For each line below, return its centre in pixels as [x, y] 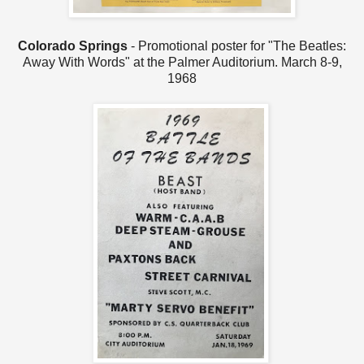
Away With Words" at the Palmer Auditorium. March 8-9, [182, 62]
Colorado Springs [73, 45]
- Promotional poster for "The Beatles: [237, 45]
